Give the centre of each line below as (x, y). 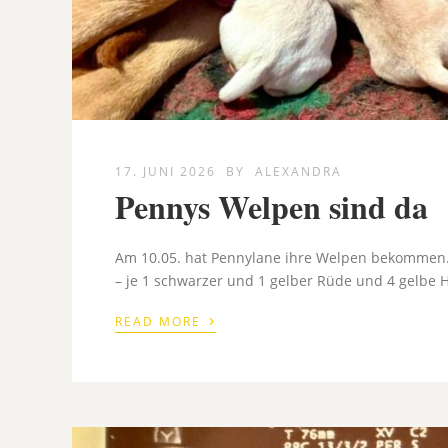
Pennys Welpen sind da (272, 207)
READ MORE (161, 322)
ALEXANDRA (299, 172)
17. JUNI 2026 (166, 172)
